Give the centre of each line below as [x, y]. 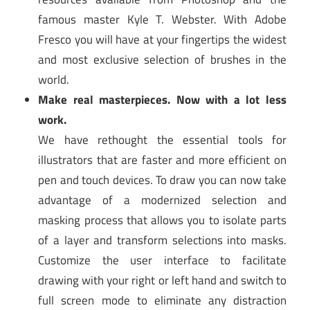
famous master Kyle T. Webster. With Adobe [162, 19]
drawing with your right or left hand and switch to [162, 280]
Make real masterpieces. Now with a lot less [162, 99]
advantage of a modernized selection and [162, 200]
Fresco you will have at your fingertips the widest [162, 39]
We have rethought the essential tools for [162, 139]
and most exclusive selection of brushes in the [162, 59]
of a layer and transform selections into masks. [162, 240]
